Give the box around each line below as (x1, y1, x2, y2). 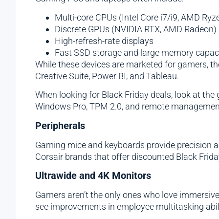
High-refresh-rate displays (55, 35, 153, 46)
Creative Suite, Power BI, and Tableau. (35, 70, 181, 81)
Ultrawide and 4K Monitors (35, 169, 151, 181)
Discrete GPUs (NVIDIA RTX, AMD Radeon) (55, 23, 217, 34)
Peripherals (35, 119, 85, 131)
